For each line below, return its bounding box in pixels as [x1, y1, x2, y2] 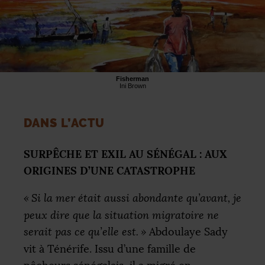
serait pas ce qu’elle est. [24, 225, 138, 239]
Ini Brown [119, 82, 146, 90]
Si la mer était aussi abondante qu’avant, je [31, 192, 241, 205]
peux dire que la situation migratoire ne [24, 209, 219, 222]
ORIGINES [24, 164, 77, 178]
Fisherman [116, 75, 149, 83]
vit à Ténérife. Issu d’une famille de [24, 243, 196, 256]
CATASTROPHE [117, 164, 195, 178]
